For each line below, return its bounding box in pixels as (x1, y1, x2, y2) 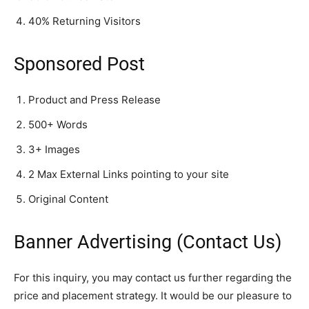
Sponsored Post (14, 53, 145, 75)
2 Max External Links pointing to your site (28, 168, 229, 181)
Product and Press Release (28, 93, 161, 106)
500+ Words (28, 118, 88, 131)
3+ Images (28, 143, 80, 156)
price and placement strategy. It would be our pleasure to (14, 289, 292, 302)
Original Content (28, 192, 108, 206)
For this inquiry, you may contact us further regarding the (14, 271, 292, 284)
